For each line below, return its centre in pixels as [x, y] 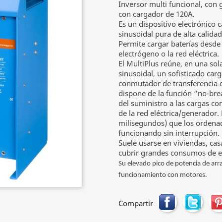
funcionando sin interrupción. [169, 133]
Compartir [136, 203]
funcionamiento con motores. [163, 175]
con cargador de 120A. [157, 14]
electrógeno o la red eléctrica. [169, 54]
